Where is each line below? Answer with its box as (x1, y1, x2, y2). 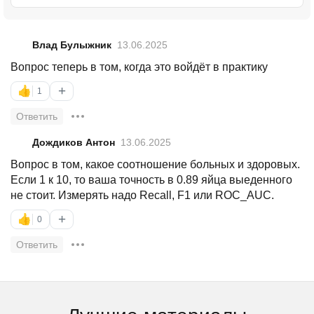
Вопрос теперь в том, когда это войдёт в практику (11, 60, 268, 73)
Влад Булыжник (32, 39, 111, 50)
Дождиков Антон (32, 136, 115, 148)
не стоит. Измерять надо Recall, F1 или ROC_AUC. (11, 189, 274, 201)
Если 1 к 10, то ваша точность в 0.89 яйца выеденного (11, 173, 292, 186)
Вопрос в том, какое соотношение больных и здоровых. (11, 158, 300, 170)
